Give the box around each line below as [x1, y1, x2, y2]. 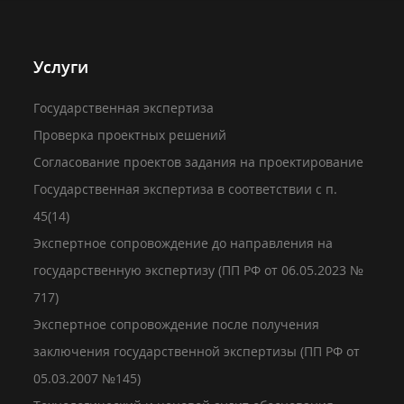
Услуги [33, 56, 89, 78]
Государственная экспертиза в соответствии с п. [33, 180, 338, 197]
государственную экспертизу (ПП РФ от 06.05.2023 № [33, 262, 364, 279]
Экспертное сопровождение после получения [33, 316, 320, 333]
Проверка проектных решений [33, 126, 227, 143]
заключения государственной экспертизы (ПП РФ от [33, 343, 361, 360]
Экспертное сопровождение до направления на [33, 234, 334, 252]
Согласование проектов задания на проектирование [33, 153, 364, 170]
